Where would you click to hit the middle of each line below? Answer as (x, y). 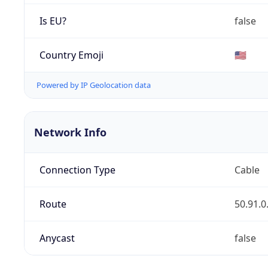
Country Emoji (71, 55)
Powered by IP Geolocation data (94, 85)
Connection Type (77, 170)
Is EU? (53, 21)
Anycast (57, 238)
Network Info (70, 133)
